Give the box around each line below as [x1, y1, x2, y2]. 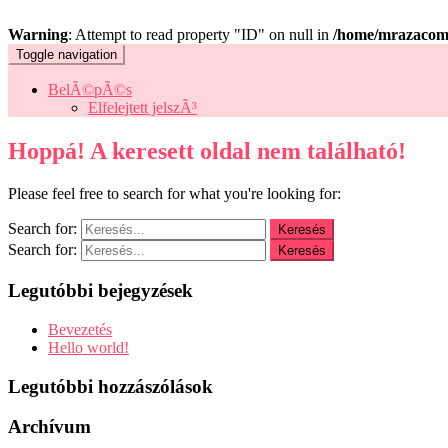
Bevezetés [48, 320, 112, 338]
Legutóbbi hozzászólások [8, 375, 213, 397]
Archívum [8, 416, 91, 438]
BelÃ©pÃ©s [48, 81, 132, 98]
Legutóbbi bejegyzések [8, 280, 193, 302]
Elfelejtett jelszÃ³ [88, 99, 197, 116]
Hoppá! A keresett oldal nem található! [8, 138, 406, 165]
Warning [8, 26, 68, 43]
